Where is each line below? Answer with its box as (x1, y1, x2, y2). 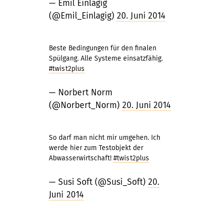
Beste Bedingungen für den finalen (49, 44, 156, 52)
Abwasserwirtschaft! (49, 154, 113, 162)
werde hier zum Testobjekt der (49, 144, 143, 152)
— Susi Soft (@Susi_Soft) (49, 177, 148, 187)
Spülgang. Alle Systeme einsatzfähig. (49, 54, 163, 63)
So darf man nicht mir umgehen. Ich (49, 133, 160, 142)
